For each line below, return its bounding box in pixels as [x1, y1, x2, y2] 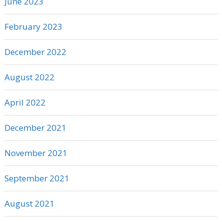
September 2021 [4, 172, 69, 184]
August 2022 [4, 71, 55, 83]
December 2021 [4, 122, 66, 134]
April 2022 [4, 97, 46, 109]
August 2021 [4, 198, 55, 210]
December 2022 [4, 46, 66, 58]
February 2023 [4, 21, 62, 33]
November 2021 [4, 147, 67, 159]
